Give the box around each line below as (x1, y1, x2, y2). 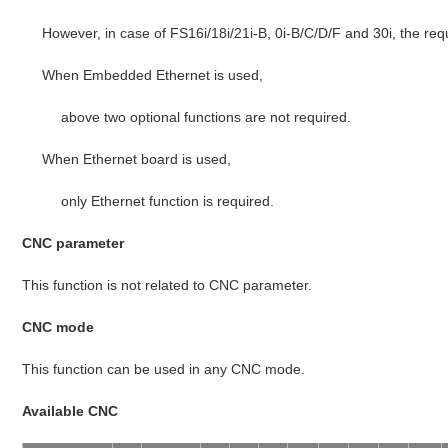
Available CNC (22, 402, 119, 419)
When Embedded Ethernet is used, (42, 66, 264, 83)
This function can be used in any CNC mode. (22, 360, 306, 377)
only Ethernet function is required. (61, 192, 275, 209)
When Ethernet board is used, (42, 150, 232, 167)
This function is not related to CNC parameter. (22, 276, 313, 293)
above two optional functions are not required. (61, 108, 352, 125)
